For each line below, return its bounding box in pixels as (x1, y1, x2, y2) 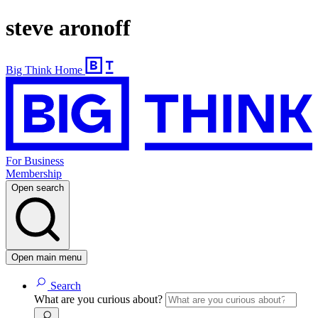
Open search (11, 182, 64, 194)
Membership (6, 168, 62, 180)
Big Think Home (6, 63, 82, 76)
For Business (6, 155, 64, 168)
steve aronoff (6, 15, 131, 41)
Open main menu (11, 252, 82, 263)
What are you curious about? (34, 293, 165, 306)
